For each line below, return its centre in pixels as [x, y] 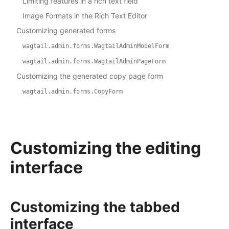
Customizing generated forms [66, 31]
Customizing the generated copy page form [90, 76]
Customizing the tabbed [95, 207]
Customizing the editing [106, 148]
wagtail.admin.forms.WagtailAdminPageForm [94, 62]
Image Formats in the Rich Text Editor [85, 16]
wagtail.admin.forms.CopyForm [73, 92]
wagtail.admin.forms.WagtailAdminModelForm [96, 46]
